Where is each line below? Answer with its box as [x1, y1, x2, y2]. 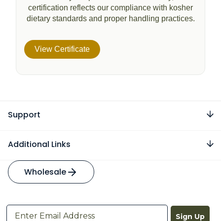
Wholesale [24, 166, 66, 178]
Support [8, 109, 40, 120]
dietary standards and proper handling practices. [26, 14, 195, 23]
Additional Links [8, 138, 71, 150]
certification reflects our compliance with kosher [28, 3, 193, 12]
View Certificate [35, 44, 90, 53]
